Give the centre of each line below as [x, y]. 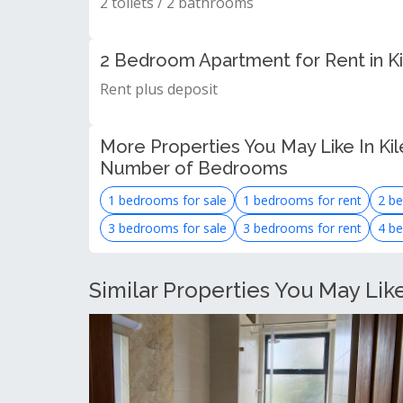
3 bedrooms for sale [167, 228]
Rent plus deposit [159, 89]
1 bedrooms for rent [302, 200]
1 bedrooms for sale [167, 200]
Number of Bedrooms [194, 168]
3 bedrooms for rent [302, 228]
